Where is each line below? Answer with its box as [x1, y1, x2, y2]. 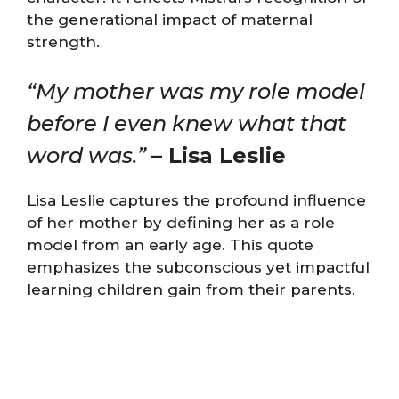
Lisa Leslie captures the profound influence [27, 191, 366, 209]
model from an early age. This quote [27, 236, 313, 254]
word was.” [27, 142, 146, 168]
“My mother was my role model [27, 78, 365, 104]
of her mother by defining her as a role [27, 214, 335, 232]
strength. [27, 32, 100, 51]
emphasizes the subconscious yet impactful [27, 258, 370, 276]
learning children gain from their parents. [27, 281, 355, 298]
